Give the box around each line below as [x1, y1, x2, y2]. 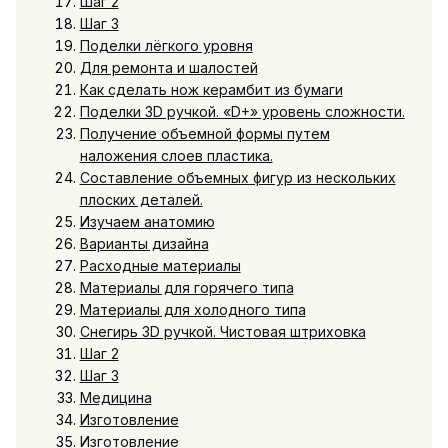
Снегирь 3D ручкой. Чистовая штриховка [79, 322, 366, 340]
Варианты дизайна [79, 234, 209, 252]
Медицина [79, 388, 152, 406]
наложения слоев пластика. [79, 146, 273, 164]
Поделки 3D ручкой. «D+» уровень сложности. [79, 102, 405, 120]
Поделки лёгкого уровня [79, 36, 253, 54]
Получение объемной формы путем [79, 124, 330, 142]
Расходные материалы [79, 256, 241, 274]
